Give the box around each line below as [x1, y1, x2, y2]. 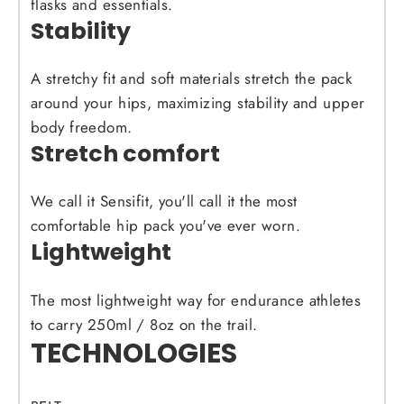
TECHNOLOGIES [31, 334, 237, 372]
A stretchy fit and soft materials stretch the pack [31, 68, 353, 90]
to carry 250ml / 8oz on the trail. [31, 313, 258, 335]
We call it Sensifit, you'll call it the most [31, 190, 298, 213]
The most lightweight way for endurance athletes [31, 289, 361, 311]
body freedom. [31, 116, 133, 139]
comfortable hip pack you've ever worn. [31, 215, 301, 237]
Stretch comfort [31, 137, 220, 170]
